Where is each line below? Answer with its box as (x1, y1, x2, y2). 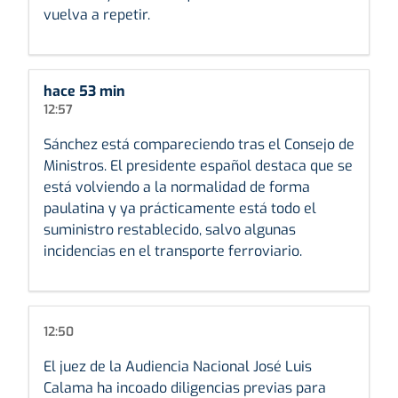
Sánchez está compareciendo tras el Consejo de (44, 134, 354, 154)
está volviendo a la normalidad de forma (44, 177, 310, 196)
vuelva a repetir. (44, 4, 150, 24)
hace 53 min (44, 81, 125, 100)
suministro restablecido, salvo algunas (44, 219, 296, 239)
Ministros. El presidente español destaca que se (44, 155, 353, 175)
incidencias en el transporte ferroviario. (44, 241, 302, 260)
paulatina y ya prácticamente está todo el (44, 198, 316, 218)
